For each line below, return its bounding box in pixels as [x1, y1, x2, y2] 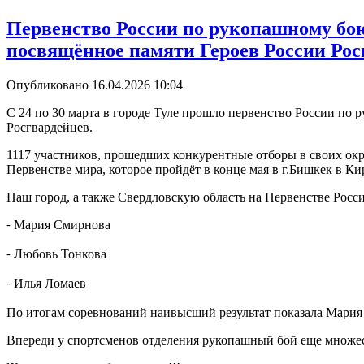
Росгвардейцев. [6, 119, 93, 134]
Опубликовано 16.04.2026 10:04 [6, 77, 183, 92]
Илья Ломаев [14, 275, 86, 290]
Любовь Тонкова [14, 246, 106, 261]
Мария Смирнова [14, 217, 110, 232]
